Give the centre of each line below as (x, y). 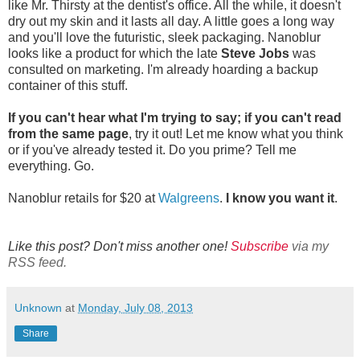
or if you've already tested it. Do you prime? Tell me (152, 149)
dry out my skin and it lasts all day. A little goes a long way (171, 21)
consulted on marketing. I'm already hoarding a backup (163, 69)
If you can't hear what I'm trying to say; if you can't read (175, 117)
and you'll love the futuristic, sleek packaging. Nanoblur (164, 37)
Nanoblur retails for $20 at (83, 198)
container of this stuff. (70, 85)
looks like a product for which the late (115, 53)
